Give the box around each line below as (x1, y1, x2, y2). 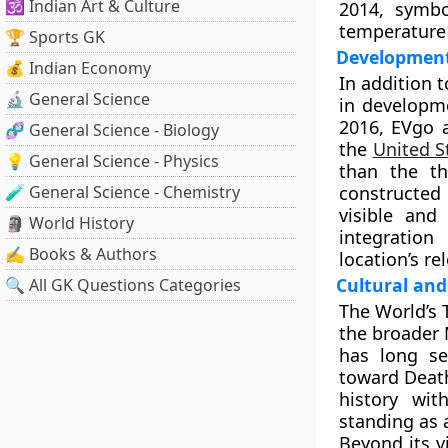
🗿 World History (5, 212, 134, 234)
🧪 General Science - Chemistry (5, 181, 240, 203)
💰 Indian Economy (5, 57, 151, 79)
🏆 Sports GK (5, 26, 105, 48)
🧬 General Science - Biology (5, 119, 219, 141)
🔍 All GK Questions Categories (5, 274, 241, 296)
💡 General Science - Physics (5, 150, 219, 172)
